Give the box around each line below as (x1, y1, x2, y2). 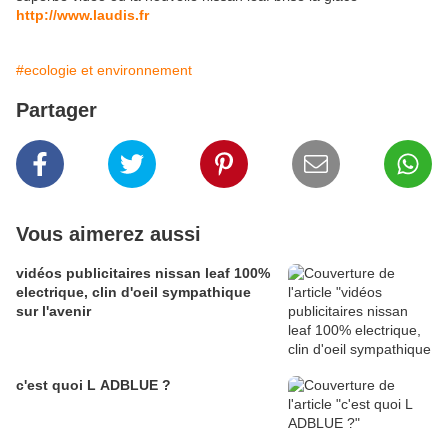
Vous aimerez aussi (16, 223, 201, 246)
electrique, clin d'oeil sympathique (16, 284, 251, 301)
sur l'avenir (16, 303, 91, 320)
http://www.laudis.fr (16, 7, 149, 24)
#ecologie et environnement (16, 62, 192, 79)
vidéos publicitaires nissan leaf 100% (16, 265, 155, 282)
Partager (16, 99, 97, 122)
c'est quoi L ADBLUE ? (87, 377, 171, 394)
